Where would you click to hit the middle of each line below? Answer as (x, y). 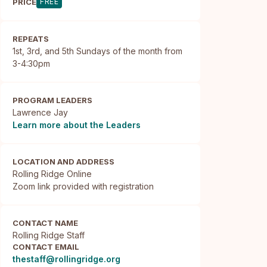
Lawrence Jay (41, 112)
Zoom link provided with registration (83, 186)
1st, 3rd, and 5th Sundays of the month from (98, 51)
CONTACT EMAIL (46, 247)
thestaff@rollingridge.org (67, 259)
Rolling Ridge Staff (49, 235)
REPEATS (31, 39)
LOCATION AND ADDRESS (64, 162)
